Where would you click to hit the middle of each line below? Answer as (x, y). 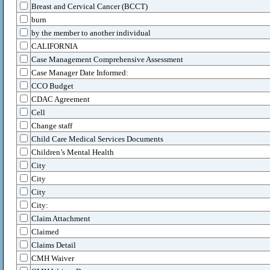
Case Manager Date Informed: (80, 73)
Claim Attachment (61, 218)
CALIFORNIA (55, 46)
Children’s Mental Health (73, 152)
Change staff (52, 126)
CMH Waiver (53, 258)
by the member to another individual (91, 33)
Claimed (45, 232)
